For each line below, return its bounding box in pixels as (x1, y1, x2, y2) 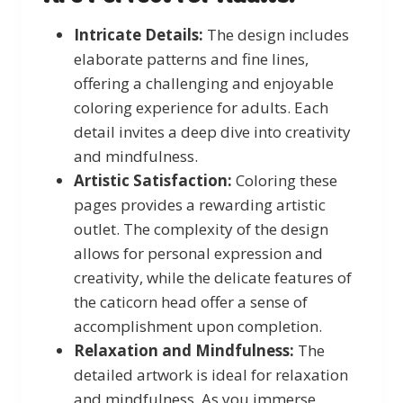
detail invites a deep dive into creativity (74, 121, 351, 142)
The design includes (203, 23, 349, 45)
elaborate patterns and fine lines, (74, 48, 309, 69)
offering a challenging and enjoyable (74, 72, 334, 94)
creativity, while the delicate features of (74, 266, 352, 288)
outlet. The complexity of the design (74, 218, 328, 239)
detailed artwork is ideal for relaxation (74, 363, 348, 385)
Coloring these (232, 169, 337, 191)
